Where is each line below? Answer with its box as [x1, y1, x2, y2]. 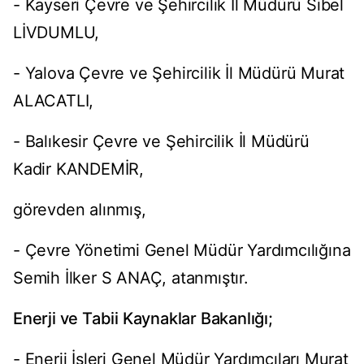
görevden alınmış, [13, 200, 146, 220]
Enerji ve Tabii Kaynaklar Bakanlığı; [13, 309, 273, 329]
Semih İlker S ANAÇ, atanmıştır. [13, 268, 249, 288]
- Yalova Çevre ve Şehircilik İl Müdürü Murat [13, 63, 345, 84]
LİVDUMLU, [13, 23, 100, 43]
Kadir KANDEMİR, [13, 159, 145, 180]
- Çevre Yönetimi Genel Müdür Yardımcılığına [13, 240, 351, 261]
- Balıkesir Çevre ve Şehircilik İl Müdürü [13, 132, 310, 152]
